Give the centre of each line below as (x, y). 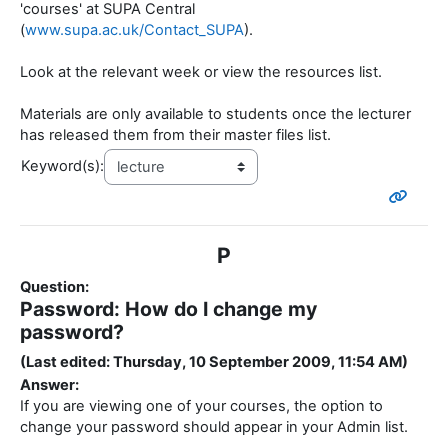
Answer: (49, 385)
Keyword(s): (62, 166)
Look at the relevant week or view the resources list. (201, 72)
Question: (54, 287)
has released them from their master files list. (175, 135)
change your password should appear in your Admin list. (214, 427)
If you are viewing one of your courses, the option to (201, 406)
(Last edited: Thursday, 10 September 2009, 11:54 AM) (214, 362)
